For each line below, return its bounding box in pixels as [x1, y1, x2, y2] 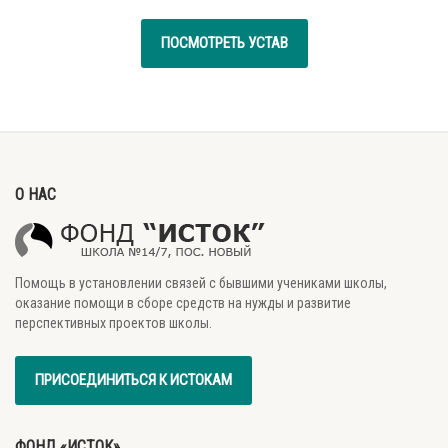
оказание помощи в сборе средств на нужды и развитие [15, 295, 351, 312]
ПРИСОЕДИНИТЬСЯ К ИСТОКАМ [35, 370, 232, 389]
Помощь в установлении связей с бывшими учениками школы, [15, 275, 387, 292]
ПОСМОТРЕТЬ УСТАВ [160, 34, 288, 53]
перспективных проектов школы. [15, 315, 212, 332]
